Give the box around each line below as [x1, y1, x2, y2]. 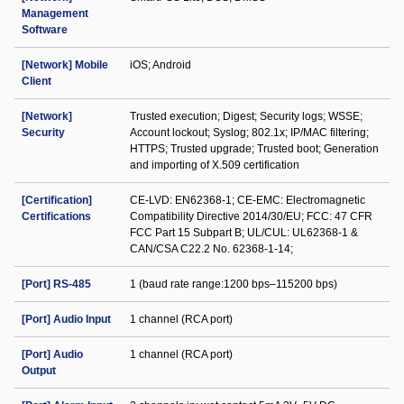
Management [22, 7, 88, 20]
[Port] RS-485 [22, 278, 91, 290]
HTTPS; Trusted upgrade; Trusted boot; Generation [130, 142, 379, 155]
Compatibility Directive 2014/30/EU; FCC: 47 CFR [130, 210, 372, 223]
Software [22, 23, 68, 36]
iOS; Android [130, 59, 191, 71]
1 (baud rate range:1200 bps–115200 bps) [130, 278, 337, 290]
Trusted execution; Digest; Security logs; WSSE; [130, 110, 363, 123]
